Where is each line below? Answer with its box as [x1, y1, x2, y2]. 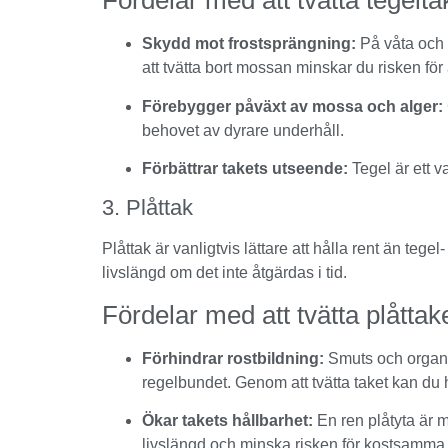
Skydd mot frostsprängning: [142, 35, 356, 53]
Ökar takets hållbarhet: [142, 412, 313, 430]
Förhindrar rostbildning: [142, 349, 324, 367]
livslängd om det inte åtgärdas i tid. [102, 264, 347, 282]
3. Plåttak [102, 195, 193, 221]
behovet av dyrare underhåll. [142, 121, 344, 139]
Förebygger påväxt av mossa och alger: [142, 97, 443, 115]
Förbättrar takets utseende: [142, 159, 348, 177]
